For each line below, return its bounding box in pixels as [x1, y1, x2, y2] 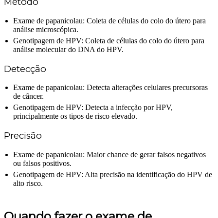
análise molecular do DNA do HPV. [13, 45, 124, 54]
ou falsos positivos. [13, 159, 72, 167]
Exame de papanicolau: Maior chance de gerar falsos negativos [13, 150, 206, 159]
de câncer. [13, 92, 44, 101]
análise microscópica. [13, 25, 78, 34]
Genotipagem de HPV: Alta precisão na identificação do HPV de [13, 170, 212, 179]
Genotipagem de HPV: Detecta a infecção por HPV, [13, 103, 173, 112]
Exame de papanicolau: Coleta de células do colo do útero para [13, 16, 206, 25]
